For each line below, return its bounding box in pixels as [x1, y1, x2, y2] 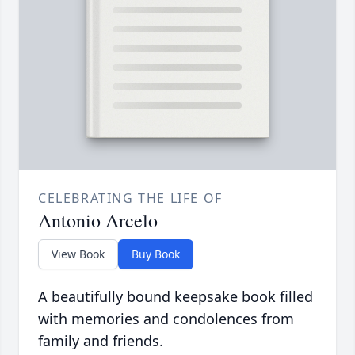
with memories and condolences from [38, 309, 294, 329]
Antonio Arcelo [38, 208, 158, 234]
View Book [52, 246, 105, 262]
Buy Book [132, 246, 180, 262]
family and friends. [38, 331, 163, 351]
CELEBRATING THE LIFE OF [38, 189, 223, 208]
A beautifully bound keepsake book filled [38, 287, 313, 307]
